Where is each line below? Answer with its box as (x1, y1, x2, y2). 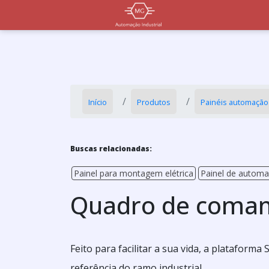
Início (88, 97, 107, 107)
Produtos (137, 97, 171, 107)
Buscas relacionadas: (70, 144, 152, 154)
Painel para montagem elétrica (74, 168, 193, 179)
